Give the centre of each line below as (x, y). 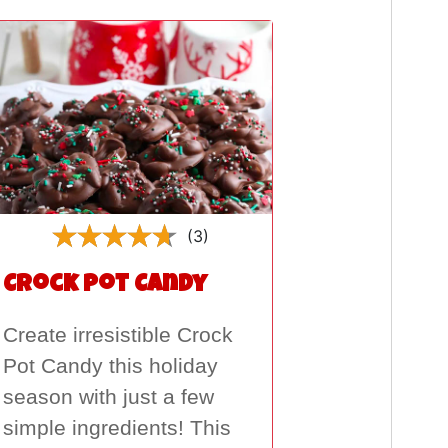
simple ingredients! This (116, 428)
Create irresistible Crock (117, 335)
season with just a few (108, 397)
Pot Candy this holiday (110, 366)
